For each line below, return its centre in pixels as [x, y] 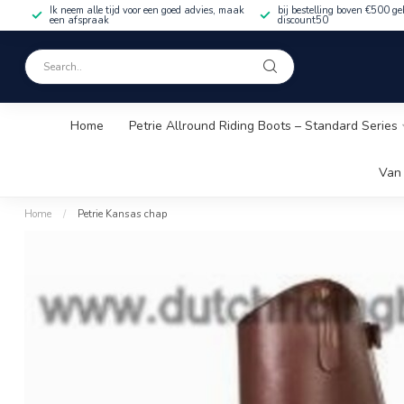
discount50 [303, 20]
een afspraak [79, 20]
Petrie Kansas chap [123, 214]
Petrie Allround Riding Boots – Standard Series [263, 126]
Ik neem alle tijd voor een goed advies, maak [147, 10]
